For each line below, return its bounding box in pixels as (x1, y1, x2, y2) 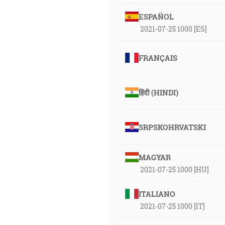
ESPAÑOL (138, 12, 174, 22)
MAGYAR (138, 152, 171, 162)
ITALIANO (138, 189, 175, 199)
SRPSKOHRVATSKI (138, 122, 206, 132)
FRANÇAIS (138, 53, 177, 63)
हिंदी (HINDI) (138, 87, 178, 97)
